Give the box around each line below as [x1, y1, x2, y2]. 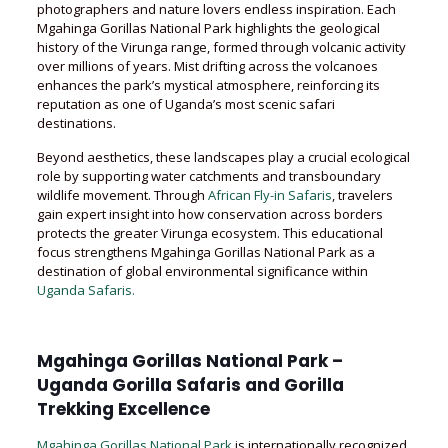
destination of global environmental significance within [36, 262, 368, 280]
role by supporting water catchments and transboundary [36, 167, 381, 185]
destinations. [36, 114, 116, 132]
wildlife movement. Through [36, 186, 205, 204]
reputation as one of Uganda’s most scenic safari [36, 95, 335, 113]
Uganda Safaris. [36, 281, 135, 299]
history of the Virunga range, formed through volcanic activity [36, 38, 406, 56]
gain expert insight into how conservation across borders [36, 205, 383, 223]
